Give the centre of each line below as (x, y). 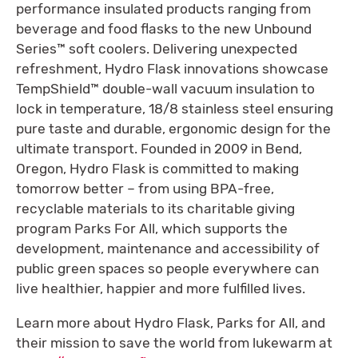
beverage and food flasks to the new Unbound (164, 29)
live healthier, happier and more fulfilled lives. (161, 289)
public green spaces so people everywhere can (167, 269)
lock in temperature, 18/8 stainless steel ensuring (175, 109)
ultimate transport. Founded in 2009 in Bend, (159, 149)
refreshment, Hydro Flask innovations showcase (172, 69)
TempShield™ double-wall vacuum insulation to (165, 89)
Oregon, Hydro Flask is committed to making (157, 169)
